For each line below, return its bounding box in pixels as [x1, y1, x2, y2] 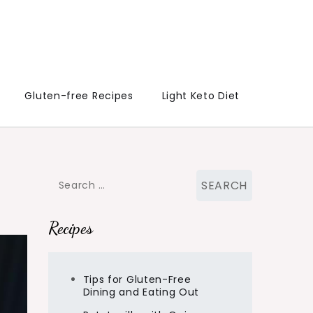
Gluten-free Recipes [24, 89, 133, 103]
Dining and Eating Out [82, 285, 200, 299]
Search [47, 172, 85, 186]
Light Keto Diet [161, 89, 240, 103]
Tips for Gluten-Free [82, 272, 191, 286]
